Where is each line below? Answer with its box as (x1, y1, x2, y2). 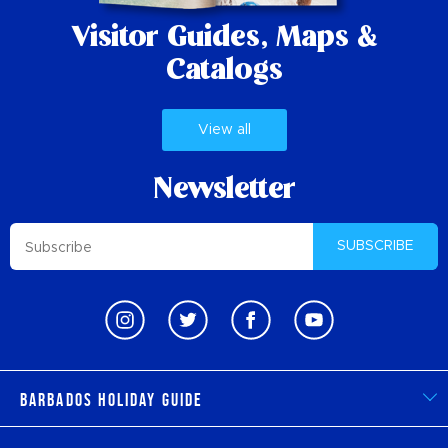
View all (197, 122, 251, 137)
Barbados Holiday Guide (20, 389, 204, 410)
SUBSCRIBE (337, 238, 414, 253)
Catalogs (165, 52, 283, 91)
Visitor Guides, (70, 19, 268, 58)
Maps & (267, 19, 378, 58)
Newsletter (152, 171, 296, 210)
